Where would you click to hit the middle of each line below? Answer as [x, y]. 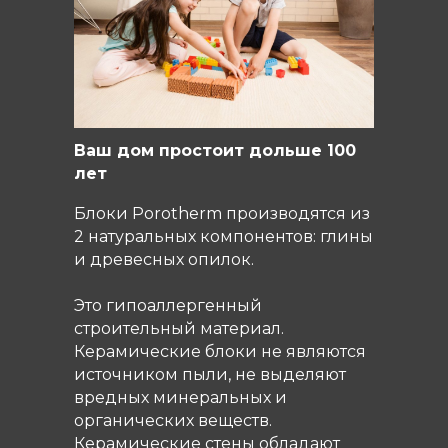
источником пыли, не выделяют [210, 374]
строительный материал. [179, 328]
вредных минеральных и [180, 397]
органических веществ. [173, 420]
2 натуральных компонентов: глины [223, 236]
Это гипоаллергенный [168, 305]
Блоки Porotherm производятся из [222, 213]
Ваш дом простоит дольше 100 [215, 150]
